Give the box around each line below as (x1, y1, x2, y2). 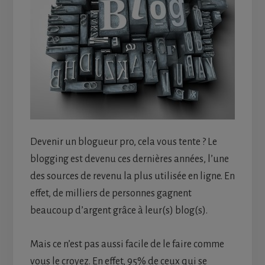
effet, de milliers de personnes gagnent (30, 188, 192, 199)
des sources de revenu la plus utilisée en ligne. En (30, 171, 235, 182)
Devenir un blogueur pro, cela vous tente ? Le (30, 137, 217, 148)
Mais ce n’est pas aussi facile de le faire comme (30, 239, 224, 250)
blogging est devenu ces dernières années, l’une (30, 154, 229, 165)
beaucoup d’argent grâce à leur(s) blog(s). (30, 205, 208, 216)
